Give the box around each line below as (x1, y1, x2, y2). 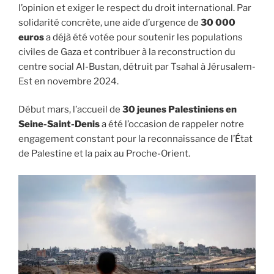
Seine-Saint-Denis (18, 119, 100, 130)
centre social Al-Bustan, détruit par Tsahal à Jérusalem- (18, 61, 256, 72)
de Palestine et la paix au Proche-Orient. (18, 148, 190, 160)
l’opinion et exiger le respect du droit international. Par (18, 2, 251, 13)
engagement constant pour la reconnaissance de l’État (18, 133, 253, 145)
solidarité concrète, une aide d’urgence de (18, 17, 201, 28)
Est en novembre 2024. (18, 75, 119, 87)
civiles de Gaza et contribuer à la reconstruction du (18, 46, 235, 57)
